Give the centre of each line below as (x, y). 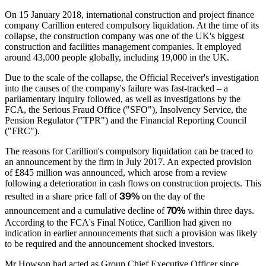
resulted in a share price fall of (62, 197)
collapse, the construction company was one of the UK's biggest (124, 36)
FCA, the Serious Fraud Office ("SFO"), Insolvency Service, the (126, 110)
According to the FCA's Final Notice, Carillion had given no (118, 223)
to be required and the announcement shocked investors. (110, 244)
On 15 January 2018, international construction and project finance (129, 15)
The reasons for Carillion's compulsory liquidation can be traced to (129, 151)
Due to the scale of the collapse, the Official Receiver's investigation (132, 78)
